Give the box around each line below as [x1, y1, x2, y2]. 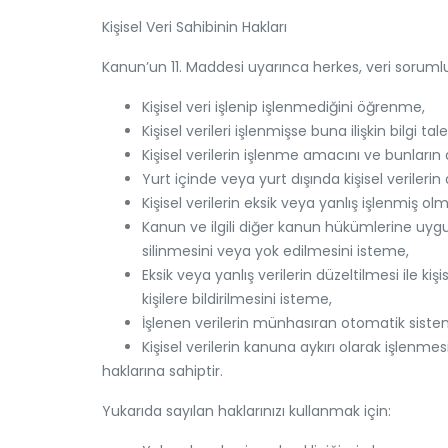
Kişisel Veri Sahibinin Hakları [102, 17, 287, 37]
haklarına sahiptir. [102, 361, 223, 381]
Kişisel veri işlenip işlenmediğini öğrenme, [142, 97, 425, 117]
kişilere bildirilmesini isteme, [142, 289, 332, 309]
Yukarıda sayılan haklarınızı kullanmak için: [102, 401, 391, 421]
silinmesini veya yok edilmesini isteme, [142, 241, 409, 261]
